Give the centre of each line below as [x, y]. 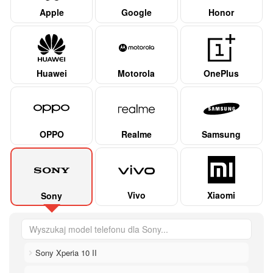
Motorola [136, 73]
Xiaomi [222, 195]
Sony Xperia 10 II [65, 252]
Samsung [222, 134]
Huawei [51, 73]
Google [136, 12]
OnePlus [222, 73]
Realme [136, 134]
